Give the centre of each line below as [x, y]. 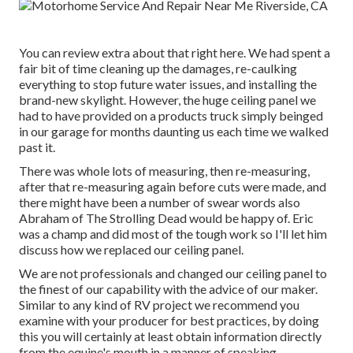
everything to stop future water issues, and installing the [168, 84]
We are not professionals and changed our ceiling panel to [173, 273]
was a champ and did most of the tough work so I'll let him [173, 234]
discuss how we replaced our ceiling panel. [131, 250]
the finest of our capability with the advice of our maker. [168, 289]
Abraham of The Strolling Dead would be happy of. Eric [166, 218]
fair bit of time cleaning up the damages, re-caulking [158, 69]
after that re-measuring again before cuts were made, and [173, 187]
